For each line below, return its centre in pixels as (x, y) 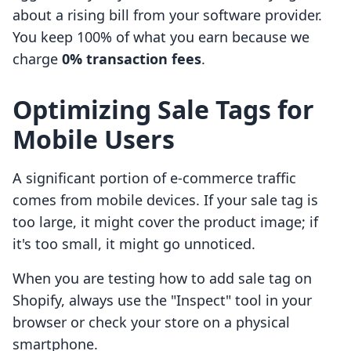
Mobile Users (94, 139)
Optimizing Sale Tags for (163, 110)
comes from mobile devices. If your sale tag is (165, 200)
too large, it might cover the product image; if (165, 222)
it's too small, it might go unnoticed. (134, 244)
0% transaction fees (132, 59)
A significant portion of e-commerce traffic (154, 178)
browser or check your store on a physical (151, 322)
